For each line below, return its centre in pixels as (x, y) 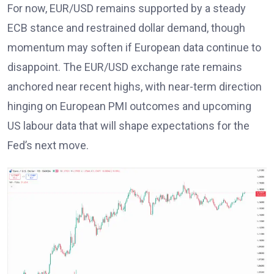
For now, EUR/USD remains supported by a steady (127, 8)
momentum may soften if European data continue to (134, 47)
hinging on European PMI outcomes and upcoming (129, 106)
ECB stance (35, 28)
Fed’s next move (47, 145)
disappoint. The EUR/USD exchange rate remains (125, 67)
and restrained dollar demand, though (154, 28)
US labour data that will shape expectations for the (128, 125)
